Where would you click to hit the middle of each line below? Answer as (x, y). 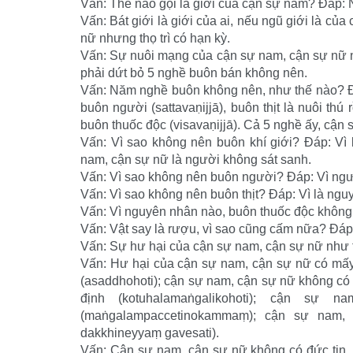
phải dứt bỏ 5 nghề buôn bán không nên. (194, 73)
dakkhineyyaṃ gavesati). (150, 333)
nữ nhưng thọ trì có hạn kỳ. (155, 38)
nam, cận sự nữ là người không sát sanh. (196, 160)
